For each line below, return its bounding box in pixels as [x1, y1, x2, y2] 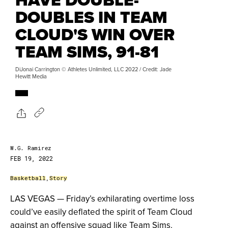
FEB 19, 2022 [10, 154, 53, 163]
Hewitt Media [15, 72, 47, 81]
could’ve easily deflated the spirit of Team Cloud [10, 206, 192, 218]
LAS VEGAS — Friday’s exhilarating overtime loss [10, 192, 194, 205]
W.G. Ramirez [10, 144, 51, 152]
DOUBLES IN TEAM [15, 5, 167, 30]
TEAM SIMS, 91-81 [15, 39, 159, 65]
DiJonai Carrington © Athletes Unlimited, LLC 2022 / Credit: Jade [15, 65, 172, 74]
